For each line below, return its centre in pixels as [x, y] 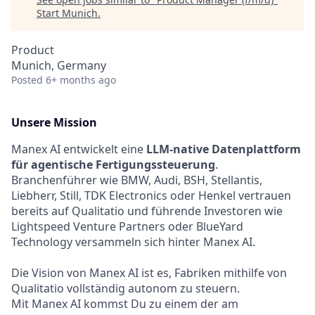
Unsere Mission [54, 122]
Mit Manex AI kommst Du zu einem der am [125, 304]
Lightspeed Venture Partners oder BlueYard [127, 226]
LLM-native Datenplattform [224, 149]
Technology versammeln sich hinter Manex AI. [133, 242]
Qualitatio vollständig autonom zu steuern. [126, 288]
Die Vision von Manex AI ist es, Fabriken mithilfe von [149, 273]
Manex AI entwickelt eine [79, 149]
